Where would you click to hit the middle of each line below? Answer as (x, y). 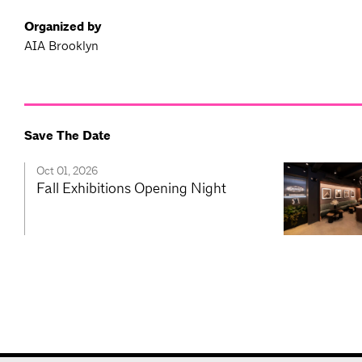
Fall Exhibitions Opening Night (131, 188)
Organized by (63, 27)
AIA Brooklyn (61, 46)
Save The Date (67, 136)
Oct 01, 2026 (67, 171)
